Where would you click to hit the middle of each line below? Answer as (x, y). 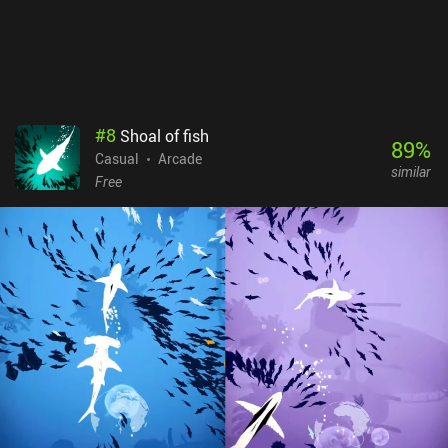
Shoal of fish (164, 136)
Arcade (180, 159)
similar (410, 171)
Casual (117, 159)
